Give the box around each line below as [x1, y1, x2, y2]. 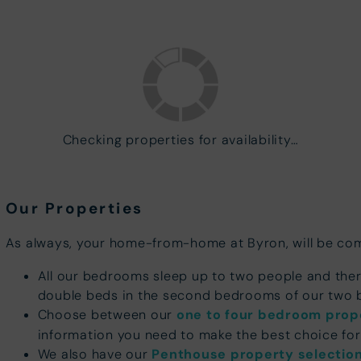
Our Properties [5, 199, 143, 218]
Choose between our [37, 305, 176, 322]
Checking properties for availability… [62, 131, 299, 148]
